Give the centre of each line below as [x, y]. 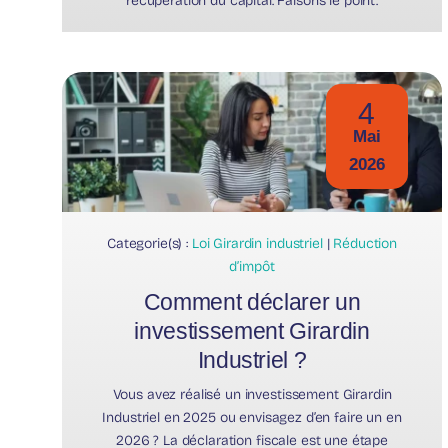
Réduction [365, 243]
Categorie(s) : [149, 243]
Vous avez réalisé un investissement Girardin [252, 394]
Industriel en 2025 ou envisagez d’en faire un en [252, 417]
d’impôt [252, 266]
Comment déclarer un [252, 301]
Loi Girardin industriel [257, 243]
